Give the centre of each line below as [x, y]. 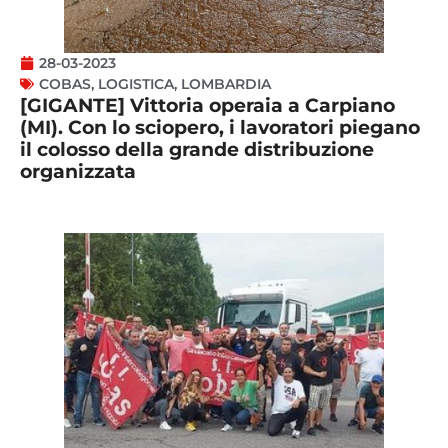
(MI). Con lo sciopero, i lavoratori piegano [220, 127]
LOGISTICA [136, 83]
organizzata [78, 171]
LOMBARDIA [226, 83]
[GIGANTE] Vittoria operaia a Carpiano [207, 105]
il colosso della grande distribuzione [197, 149]
